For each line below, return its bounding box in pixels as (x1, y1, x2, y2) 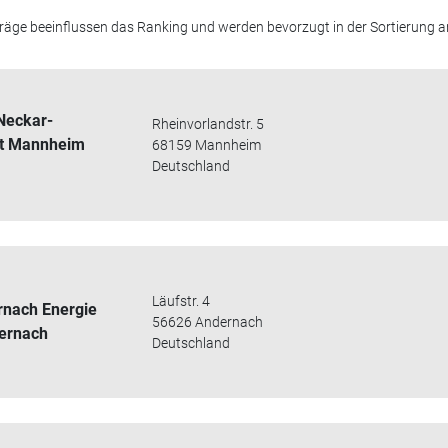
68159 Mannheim (152, 136, 262, 153)
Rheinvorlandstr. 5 (152, 115, 265, 132)
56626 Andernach (152, 313, 264, 330)
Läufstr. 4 (152, 292, 211, 309)
